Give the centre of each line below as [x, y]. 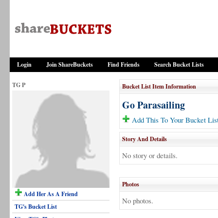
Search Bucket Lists [179, 64]
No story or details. [150, 155]
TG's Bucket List [36, 207]
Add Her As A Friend [50, 194]
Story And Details [145, 139]
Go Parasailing [154, 105]
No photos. [138, 200]
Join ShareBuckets [70, 64]
